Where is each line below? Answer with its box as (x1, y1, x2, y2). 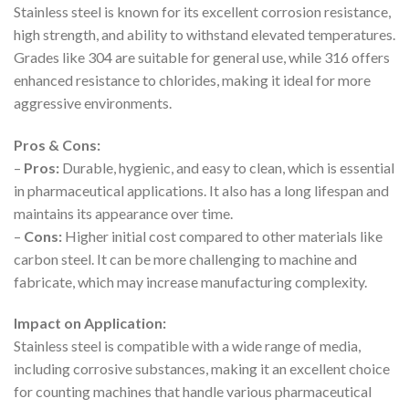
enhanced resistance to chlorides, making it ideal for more (14, 70, 371, 89)
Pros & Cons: (14, 135, 100, 153)
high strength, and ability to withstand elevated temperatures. (14, 25, 395, 43)
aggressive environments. (14, 93, 172, 111)
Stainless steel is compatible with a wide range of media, (14, 337, 361, 355)
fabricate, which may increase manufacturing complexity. (14, 272, 367, 290)
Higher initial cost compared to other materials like (62, 226, 383, 245)
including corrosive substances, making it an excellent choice (14, 360, 390, 378)
